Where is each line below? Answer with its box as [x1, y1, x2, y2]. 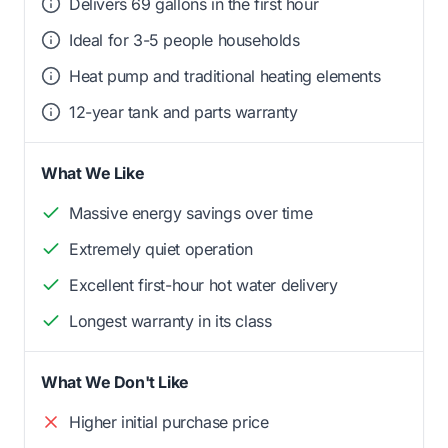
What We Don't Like [41, 372, 189, 393]
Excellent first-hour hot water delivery [69, 275, 338, 296]
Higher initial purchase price [69, 412, 269, 433]
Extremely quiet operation [69, 239, 253, 260]
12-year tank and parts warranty [69, 102, 298, 123]
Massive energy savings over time [69, 203, 313, 224]
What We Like [41, 163, 145, 184]
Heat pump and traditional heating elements [69, 66, 381, 87]
